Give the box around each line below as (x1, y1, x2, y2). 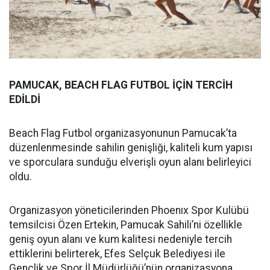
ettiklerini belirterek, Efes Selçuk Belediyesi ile (9, 248, 225, 260)
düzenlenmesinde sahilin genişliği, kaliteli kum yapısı (9, 142, 253, 154)
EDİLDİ (9, 93, 40, 106)
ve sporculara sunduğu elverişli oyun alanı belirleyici (9, 156, 251, 169)
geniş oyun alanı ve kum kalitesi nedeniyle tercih (9, 233, 232, 246)
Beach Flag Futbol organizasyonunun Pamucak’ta (9, 127, 237, 140)
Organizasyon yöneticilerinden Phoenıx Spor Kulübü (9, 204, 249, 217)
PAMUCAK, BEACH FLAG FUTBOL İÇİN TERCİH (9, 79, 233, 92)
